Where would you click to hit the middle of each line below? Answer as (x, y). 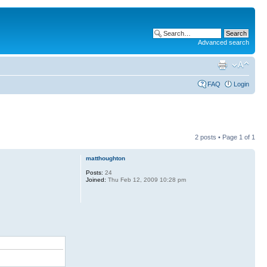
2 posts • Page (217, 137)
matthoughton (105, 158)
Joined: (96, 180)
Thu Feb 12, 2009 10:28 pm (146, 180)
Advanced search (223, 42)
